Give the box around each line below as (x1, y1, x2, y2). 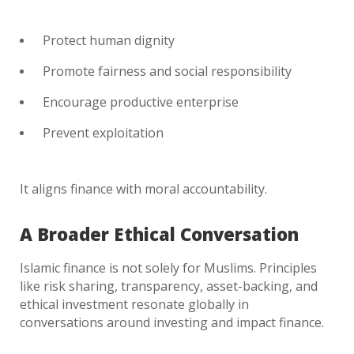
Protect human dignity (43, 32, 175, 49)
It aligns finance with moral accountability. (20, 180, 267, 198)
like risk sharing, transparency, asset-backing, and (20, 277, 318, 295)
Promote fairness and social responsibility (43, 62, 292, 80)
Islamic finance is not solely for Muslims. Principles (20, 259, 317, 277)
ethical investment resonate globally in (20, 296, 249, 313)
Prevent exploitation (43, 124, 164, 141)
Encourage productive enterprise (43, 93, 239, 111)
